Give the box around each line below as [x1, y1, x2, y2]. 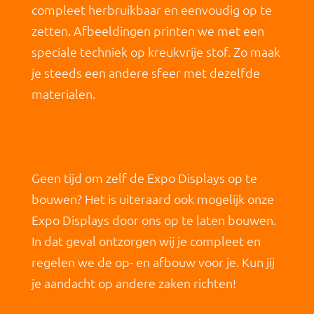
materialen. [31, 85, 95, 102]
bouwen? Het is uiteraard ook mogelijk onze [31, 190, 274, 207]
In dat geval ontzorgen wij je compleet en [31, 232, 261, 249]
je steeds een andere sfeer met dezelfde [31, 64, 260, 81]
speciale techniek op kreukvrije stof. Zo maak [31, 43, 280, 60]
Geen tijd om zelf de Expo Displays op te [31, 169, 257, 186]
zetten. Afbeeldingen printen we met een [31, 22, 264, 39]
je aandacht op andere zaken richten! [31, 274, 236, 291]
